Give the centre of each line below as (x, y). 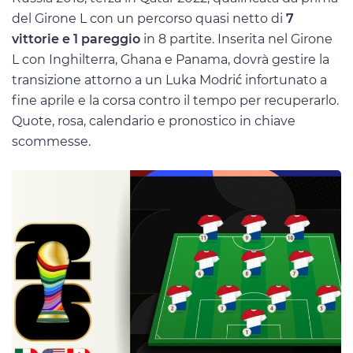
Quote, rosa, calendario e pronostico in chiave (154, 121)
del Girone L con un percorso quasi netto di (149, 18)
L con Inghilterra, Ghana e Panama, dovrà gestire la (171, 59)
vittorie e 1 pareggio (76, 39)
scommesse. (51, 141)
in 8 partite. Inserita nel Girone (236, 39)
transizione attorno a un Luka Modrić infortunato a (169, 80)
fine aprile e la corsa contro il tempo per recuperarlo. (175, 100)
